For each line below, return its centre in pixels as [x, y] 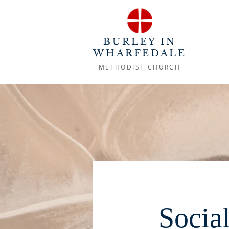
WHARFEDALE [140, 53]
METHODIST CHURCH [140, 67]
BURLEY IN [140, 42]
